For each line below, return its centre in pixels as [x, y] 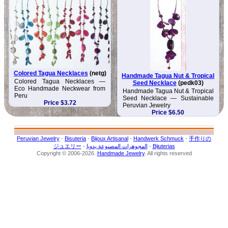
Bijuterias [164, 146]
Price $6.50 [168, 112]
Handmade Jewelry [121, 153]
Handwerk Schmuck [159, 138]
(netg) [97, 73]
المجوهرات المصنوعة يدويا [117, 146]
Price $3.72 [60, 103]
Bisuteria [75, 138]
